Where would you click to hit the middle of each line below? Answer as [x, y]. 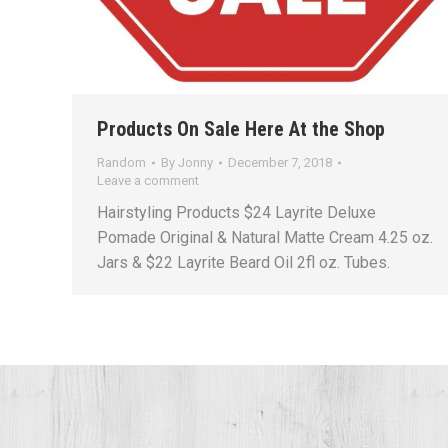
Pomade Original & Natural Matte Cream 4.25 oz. [265, 237]
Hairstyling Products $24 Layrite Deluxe [236, 212]
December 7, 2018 [280, 162]
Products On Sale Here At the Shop [241, 128]
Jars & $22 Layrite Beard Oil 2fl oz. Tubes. [243, 262]
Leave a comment [148, 180]
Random [121, 162]
